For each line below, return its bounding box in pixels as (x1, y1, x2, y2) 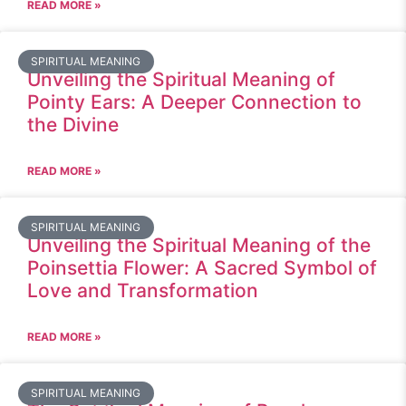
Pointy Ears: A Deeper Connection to (27, 91, 362, 113)
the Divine (27, 113, 119, 136)
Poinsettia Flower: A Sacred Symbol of (27, 256, 377, 279)
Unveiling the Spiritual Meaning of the (27, 234, 371, 256)
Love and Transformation (27, 279, 258, 302)
